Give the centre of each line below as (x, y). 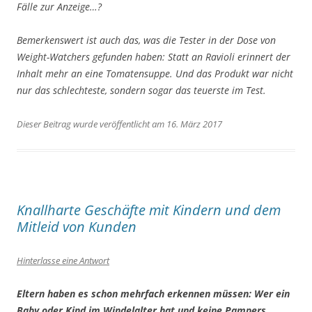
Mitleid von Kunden (77, 227)
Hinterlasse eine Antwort (63, 261)
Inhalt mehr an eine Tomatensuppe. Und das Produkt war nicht (155, 74)
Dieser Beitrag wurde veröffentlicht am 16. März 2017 (119, 124)
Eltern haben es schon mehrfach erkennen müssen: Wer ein (153, 294)
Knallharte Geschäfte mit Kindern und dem (149, 210)
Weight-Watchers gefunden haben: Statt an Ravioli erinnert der (154, 57)
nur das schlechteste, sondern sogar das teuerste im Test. (141, 91)
